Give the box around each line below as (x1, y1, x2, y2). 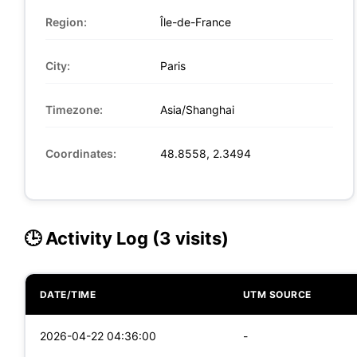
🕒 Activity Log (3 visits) (24, 228, 229, 249)
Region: (45, 14, 87, 29)
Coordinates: (45, 146, 116, 160)
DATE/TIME (39, 288, 96, 300)
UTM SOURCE (242, 288, 312, 300)
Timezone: (45, 102, 103, 116)
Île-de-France (156, 14, 231, 29)
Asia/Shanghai (156, 102, 234, 116)
